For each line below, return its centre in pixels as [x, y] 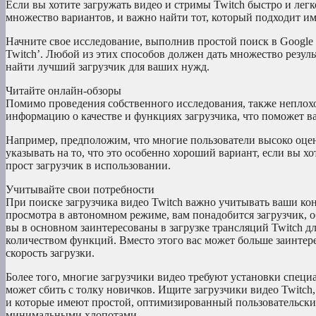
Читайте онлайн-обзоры [63, 91]
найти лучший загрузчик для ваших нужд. [108, 67]
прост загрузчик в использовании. [88, 166]
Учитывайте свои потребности [80, 190]
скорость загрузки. [50, 253]
